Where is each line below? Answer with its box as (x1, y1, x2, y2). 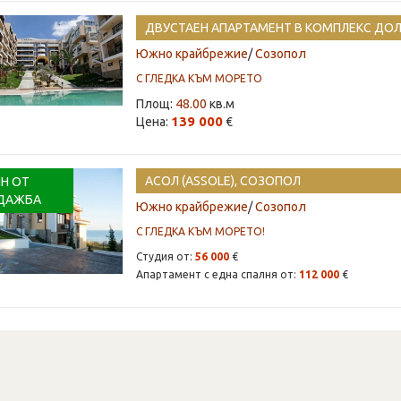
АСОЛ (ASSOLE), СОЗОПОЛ (144, 174, 301, 188)
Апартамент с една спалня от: (135, 269, 299, 280)
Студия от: (135, 251, 195, 262)
